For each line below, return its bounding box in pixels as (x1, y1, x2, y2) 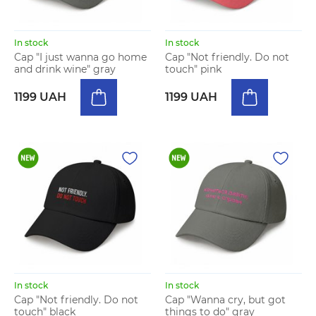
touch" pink (165, 63, 221, 75)
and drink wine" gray (14, 63, 116, 75)
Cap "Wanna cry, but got (165, 293, 286, 306)
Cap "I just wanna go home (14, 51, 147, 63)
